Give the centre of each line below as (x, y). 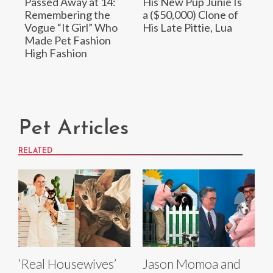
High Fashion (56, 53)
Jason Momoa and (192, 263)
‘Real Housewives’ (67, 263)
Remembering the (67, 14)
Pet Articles (73, 129)
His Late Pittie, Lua (187, 27)
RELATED (35, 151)
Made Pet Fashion (68, 40)
